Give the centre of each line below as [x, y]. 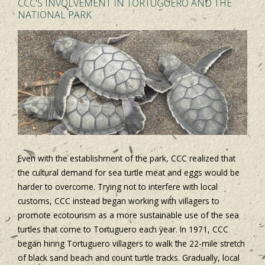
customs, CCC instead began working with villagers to [119, 201]
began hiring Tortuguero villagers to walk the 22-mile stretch [131, 243]
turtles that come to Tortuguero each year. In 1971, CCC [123, 229]
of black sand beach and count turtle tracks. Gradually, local [129, 257]
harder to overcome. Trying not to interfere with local [118, 186]
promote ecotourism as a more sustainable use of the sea [128, 215]
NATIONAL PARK [55, 15]
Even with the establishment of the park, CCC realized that [127, 158]
